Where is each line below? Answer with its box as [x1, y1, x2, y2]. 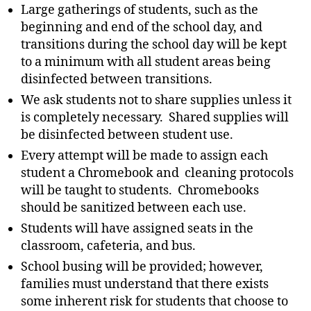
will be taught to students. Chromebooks [21, 183, 259, 199]
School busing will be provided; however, [21, 259, 263, 275]
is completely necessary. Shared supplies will [21, 110, 289, 126]
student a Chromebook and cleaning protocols [21, 165, 294, 181]
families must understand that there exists [21, 276, 269, 292]
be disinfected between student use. [21, 127, 233, 143]
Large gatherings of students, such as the [21, 2, 258, 18]
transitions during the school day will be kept [21, 37, 287, 53]
